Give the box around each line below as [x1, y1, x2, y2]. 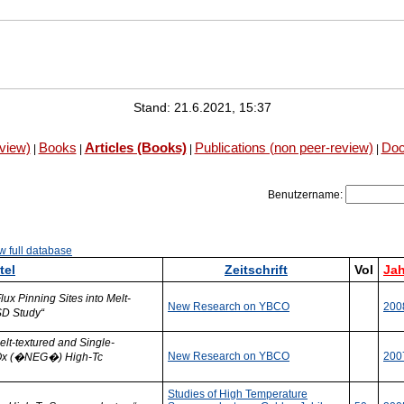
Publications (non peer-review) [194, 140, 373, 155]
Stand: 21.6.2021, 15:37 [133, 100, 271, 115]
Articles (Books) [84, 140, 187, 155]
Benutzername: [268, 188, 345, 201]
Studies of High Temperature [168, 388, 308, 400]
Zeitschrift [225, 262, 288, 277]
